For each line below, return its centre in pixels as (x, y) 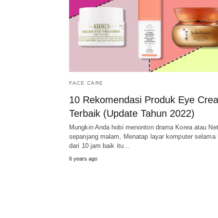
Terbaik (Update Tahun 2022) (132, 114)
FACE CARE (86, 83)
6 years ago (83, 159)
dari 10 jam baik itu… (100, 146)
